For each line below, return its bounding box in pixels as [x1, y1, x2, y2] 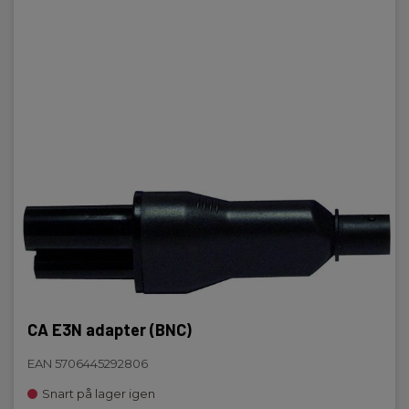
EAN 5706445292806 [27, 356, 148, 371]
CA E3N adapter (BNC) [27, 320, 192, 340]
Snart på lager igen [42, 386, 155, 401]
